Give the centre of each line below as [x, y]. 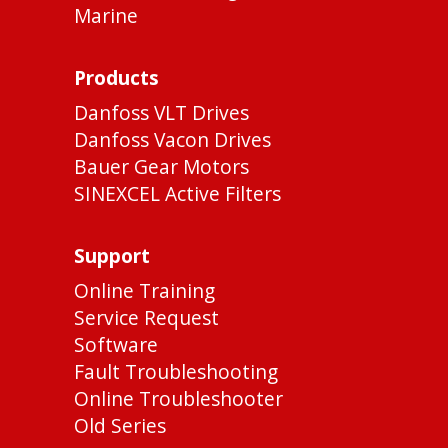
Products [116, 78]
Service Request [146, 318]
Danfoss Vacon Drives [172, 140]
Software [116, 345]
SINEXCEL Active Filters [177, 194]
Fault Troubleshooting [176, 372]
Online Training [144, 291]
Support [112, 256]
